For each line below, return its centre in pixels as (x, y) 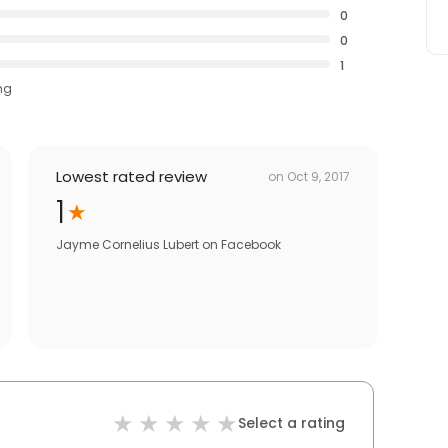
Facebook (251, 245)
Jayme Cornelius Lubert (127, 245)
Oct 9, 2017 (318, 176)
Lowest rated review (131, 177)
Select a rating (291, 423)
